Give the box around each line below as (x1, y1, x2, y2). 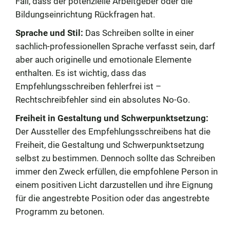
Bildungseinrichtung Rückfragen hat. (15, 9, 155, 20)
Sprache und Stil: (15, 27, 83, 38)
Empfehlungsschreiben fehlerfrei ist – (15, 81, 161, 91)
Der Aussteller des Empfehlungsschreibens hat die (15, 126, 210, 137)
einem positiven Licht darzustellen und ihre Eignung (15, 179, 213, 190)
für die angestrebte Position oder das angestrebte (15, 193, 209, 203)
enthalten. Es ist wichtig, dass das (15, 67, 146, 78)
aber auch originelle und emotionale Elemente (15, 54, 191, 65)
